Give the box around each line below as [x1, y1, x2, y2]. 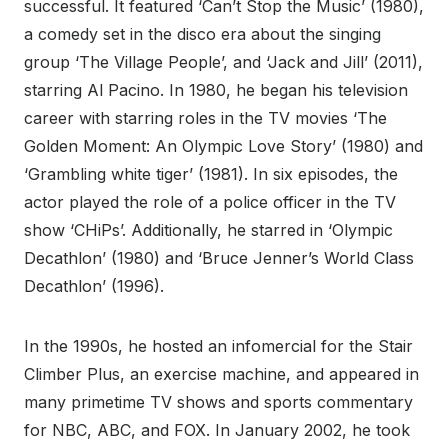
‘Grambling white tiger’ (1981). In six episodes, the [24, 164, 398, 185]
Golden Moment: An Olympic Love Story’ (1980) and [24, 136, 423, 157]
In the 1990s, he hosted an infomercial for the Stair [24, 336, 413, 357]
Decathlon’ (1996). [24, 276, 164, 297]
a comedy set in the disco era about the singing [24, 24, 381, 45]
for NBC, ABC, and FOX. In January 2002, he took [24, 420, 410, 441]
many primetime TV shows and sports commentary [24, 392, 413, 413]
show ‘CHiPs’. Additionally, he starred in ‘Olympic [24, 220, 393, 241]
